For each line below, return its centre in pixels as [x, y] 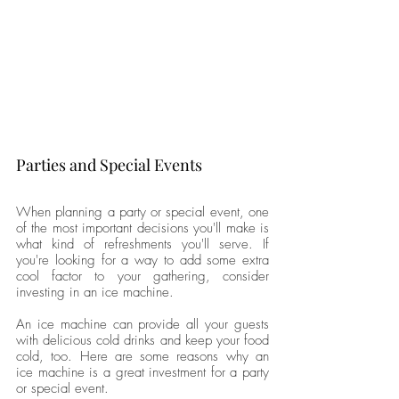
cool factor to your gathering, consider [142, 276]
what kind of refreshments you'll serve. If [142, 244]
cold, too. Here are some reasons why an [142, 356]
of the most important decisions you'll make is [142, 228]
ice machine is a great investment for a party [142, 372]
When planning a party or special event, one [142, 212]
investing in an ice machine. [97, 292]
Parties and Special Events [109, 164]
